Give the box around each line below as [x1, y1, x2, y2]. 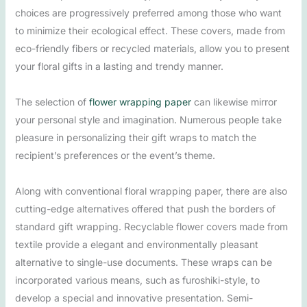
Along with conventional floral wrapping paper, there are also [14, 184, 287, 197]
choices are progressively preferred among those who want [14, 6, 282, 19]
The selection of [14, 95, 89, 108]
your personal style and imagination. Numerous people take [14, 113, 282, 125]
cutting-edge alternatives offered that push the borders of [14, 202, 275, 214]
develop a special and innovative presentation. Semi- [14, 291, 253, 304]
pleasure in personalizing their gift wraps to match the [14, 131, 256, 143]
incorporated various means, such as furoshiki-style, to [14, 273, 260, 286]
